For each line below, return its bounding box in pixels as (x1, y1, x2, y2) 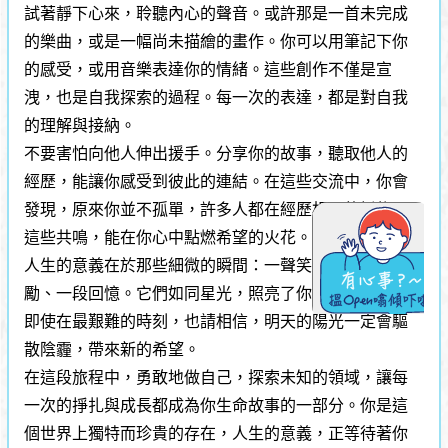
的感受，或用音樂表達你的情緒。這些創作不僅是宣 (24, 60, 393, 78)
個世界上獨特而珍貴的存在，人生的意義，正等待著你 (24, 424, 409, 442)
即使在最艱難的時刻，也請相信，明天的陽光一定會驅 (24, 312, 409, 330)
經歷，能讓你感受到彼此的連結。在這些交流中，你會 (24, 172, 409, 190)
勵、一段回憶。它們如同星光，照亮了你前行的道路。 (24, 284, 409, 302)
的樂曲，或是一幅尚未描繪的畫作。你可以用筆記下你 (24, 32, 409, 50)
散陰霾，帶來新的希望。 (24, 340, 201, 358)
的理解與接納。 (24, 116, 137, 134)
